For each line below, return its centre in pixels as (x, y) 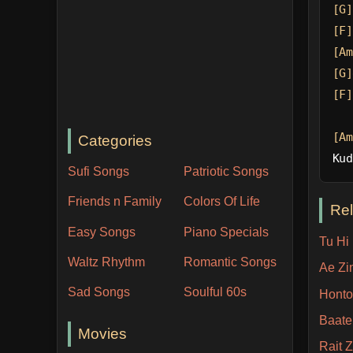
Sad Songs (98, 292)
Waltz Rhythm (106, 262)
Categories (115, 140)
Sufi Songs (98, 172)
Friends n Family (114, 202)
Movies (103, 333)
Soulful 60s (216, 292)
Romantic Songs (230, 262)
